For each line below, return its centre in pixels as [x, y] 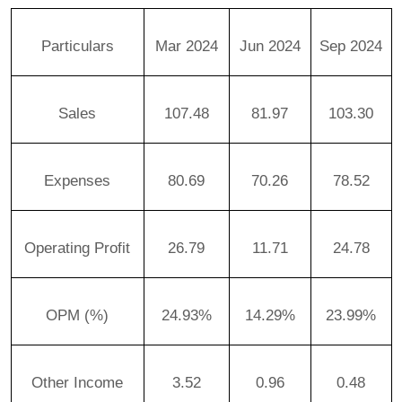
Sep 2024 [351, 45]
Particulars [77, 45]
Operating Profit [77, 247]
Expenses [77, 180]
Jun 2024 [270, 45]
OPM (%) [77, 315]
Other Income [77, 382]
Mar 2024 [186, 45]
